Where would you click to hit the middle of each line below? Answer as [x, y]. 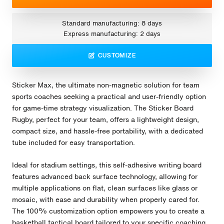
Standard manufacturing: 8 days [112, 23]
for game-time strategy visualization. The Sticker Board [103, 107]
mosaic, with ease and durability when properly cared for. [106, 199]
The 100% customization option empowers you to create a [108, 211]
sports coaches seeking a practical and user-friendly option [109, 96]
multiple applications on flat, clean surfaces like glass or [105, 188]
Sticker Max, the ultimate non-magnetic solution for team [106, 84]
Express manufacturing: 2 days [112, 34]
